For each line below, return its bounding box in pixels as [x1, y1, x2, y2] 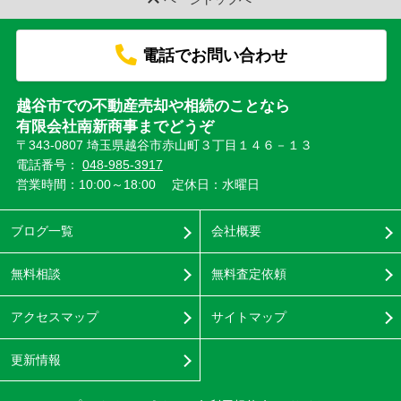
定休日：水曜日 [172, 176, 260, 192]
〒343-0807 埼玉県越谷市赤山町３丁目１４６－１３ [15, 137, 316, 152]
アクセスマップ [10, 309, 98, 324]
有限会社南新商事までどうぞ [15, 117, 214, 135]
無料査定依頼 [210, 266, 286, 281]
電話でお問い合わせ [141, 46, 287, 64]
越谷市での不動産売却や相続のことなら [15, 97, 290, 115]
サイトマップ [210, 309, 286, 324]
